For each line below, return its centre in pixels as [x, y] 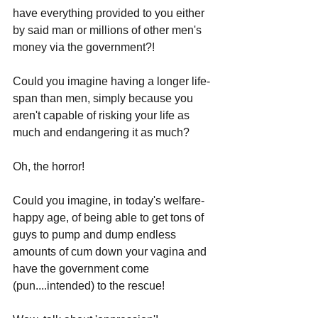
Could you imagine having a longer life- [111, 81]
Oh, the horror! [49, 166]
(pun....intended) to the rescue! [90, 285]
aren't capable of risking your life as [103, 115]
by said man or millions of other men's [109, 30]
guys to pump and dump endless [96, 234]
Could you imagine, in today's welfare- [109, 200]
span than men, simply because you [104, 98]
